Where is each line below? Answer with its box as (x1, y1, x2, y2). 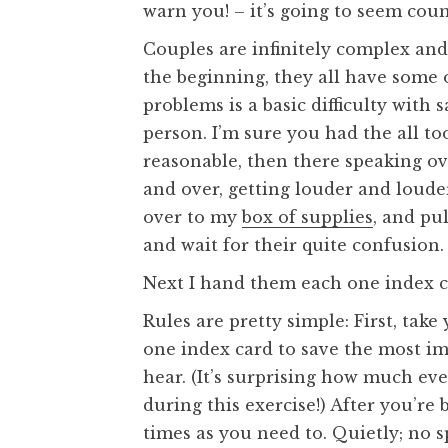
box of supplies (242, 206, 373, 227)
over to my (143, 206, 242, 227)
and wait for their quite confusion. (143, 234, 444, 255)
